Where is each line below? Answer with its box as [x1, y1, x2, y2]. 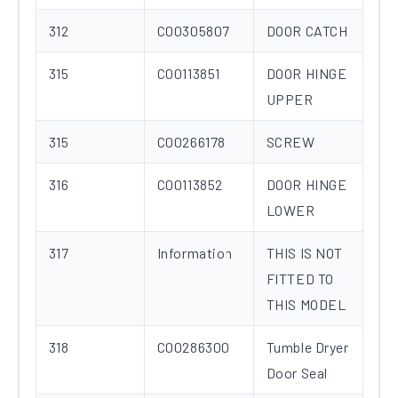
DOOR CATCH [266, 22, 348, 40]
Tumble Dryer [266, 338, 349, 356]
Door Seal [266, 364, 328, 382]
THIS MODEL [266, 296, 346, 314]
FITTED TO [266, 270, 334, 288]
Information [156, 244, 234, 262]
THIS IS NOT [266, 244, 344, 262]
